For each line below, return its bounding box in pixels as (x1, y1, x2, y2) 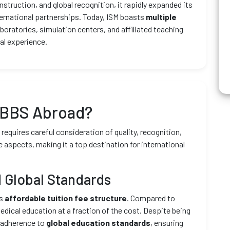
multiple (146, 12, 177, 22)
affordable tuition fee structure (5, 193, 127, 203)
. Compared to (127, 193, 175, 203)
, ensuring (150, 218, 183, 227)
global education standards (46, 218, 150, 227)
